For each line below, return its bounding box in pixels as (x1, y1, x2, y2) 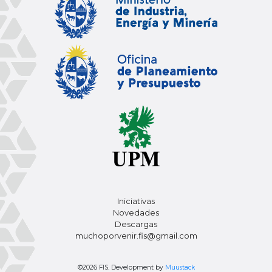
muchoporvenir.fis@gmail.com (75, 231, 197, 241)
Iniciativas (117, 197, 155, 206)
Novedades (113, 208, 159, 218)
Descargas (115, 220, 157, 229)
